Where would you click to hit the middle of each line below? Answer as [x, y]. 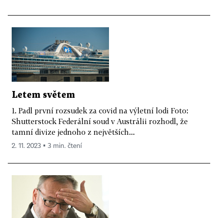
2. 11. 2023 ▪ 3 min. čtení [47, 146]
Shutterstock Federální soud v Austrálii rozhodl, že [100, 121]
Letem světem [43, 95]
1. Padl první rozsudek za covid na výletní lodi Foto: [100, 111]
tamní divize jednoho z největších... [73, 132]
